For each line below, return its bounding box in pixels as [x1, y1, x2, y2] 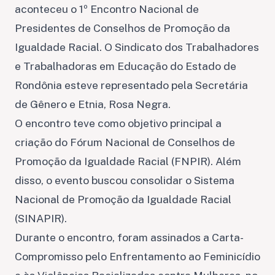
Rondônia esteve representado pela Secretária [15, 78, 248, 91]
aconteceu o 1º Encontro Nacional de [15, 2, 199, 15]
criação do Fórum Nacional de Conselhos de [15, 135, 235, 149]
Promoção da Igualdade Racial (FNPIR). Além [15, 154, 241, 168]
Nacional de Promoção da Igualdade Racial [15, 192, 231, 206]
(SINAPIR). [15, 211, 69, 225]
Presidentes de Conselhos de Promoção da [15, 21, 230, 34]
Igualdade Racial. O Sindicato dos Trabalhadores [15, 40, 259, 53]
